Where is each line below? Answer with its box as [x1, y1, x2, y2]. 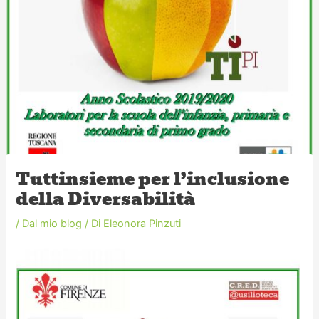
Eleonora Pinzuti [103, 216, 182, 230]
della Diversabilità [16, 185, 196, 213]
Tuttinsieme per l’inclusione [16, 165, 290, 193]
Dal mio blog [22, 216, 83, 230]
